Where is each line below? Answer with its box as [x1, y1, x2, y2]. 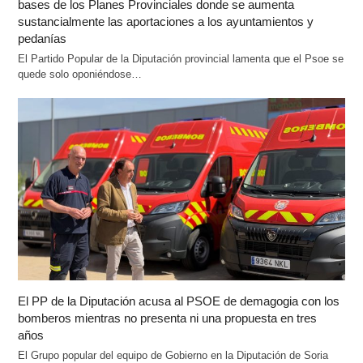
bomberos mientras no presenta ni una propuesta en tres [18, 310, 318, 325]
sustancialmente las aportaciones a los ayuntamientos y [18, 14, 314, 28]
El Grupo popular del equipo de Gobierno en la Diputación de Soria [18, 348, 329, 361]
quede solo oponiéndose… [18, 67, 143, 80]
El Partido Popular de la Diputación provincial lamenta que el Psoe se [18, 52, 344, 65]
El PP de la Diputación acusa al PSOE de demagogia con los [18, 293, 340, 308]
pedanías [18, 31, 67, 45]
